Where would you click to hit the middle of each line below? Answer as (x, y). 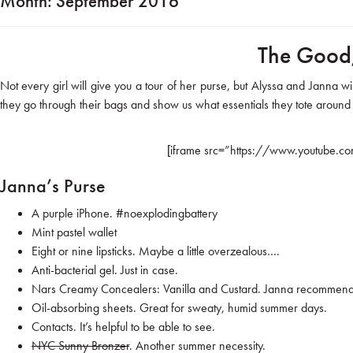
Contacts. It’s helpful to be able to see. (123, 327)
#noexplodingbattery (167, 214)
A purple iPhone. (74, 214)
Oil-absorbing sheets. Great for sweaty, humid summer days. (179, 308)
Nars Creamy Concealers (94, 289)
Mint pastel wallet (74, 232)
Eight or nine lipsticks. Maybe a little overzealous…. (156, 251)
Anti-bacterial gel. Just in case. (105, 270)
